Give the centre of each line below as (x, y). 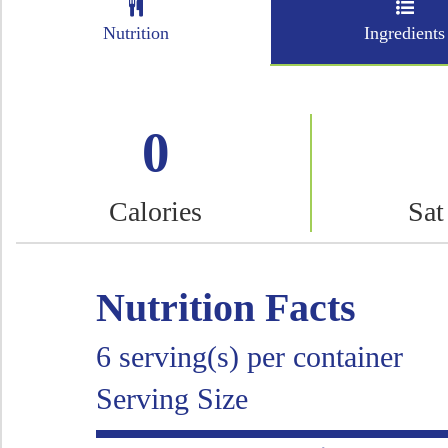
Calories (156, 211)
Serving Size (171, 398)
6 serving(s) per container (249, 356)
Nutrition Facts (225, 307)
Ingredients (404, 33)
